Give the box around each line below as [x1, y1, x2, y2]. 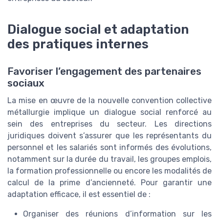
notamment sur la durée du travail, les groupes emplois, [7, 154, 212, 164]
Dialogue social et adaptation [7, 22, 189, 37]
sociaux [7, 77, 44, 89]
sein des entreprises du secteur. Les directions [7, 119, 212, 129]
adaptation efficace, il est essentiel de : [7, 190, 151, 199]
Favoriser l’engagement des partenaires [7, 66, 201, 78]
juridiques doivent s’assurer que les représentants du [7, 131, 212, 141]
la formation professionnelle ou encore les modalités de [7, 166, 212, 176]
